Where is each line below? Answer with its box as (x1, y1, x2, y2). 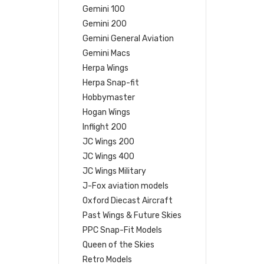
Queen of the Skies (82, 239, 155, 250)
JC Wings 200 (82, 136, 135, 147)
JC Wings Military (82, 166, 147, 176)
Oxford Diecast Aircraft (82, 195, 173, 206)
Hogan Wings (82, 107, 131, 117)
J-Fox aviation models (82, 180, 169, 191)
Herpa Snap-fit (82, 77, 140, 88)
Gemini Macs (82, 48, 131, 58)
